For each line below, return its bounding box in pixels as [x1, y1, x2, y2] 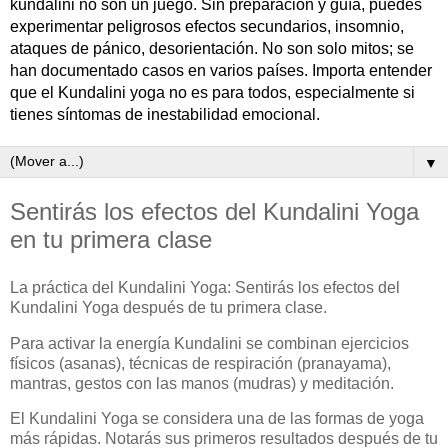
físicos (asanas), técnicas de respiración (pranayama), [10, 354, 391, 372]
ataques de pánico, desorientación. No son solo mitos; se [10, 40, 414, 57]
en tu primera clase [10, 226, 212, 253]
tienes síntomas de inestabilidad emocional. [10, 106, 320, 123]
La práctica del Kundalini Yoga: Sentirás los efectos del [10, 278, 400, 296]
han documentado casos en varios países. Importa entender [10, 62, 432, 79]
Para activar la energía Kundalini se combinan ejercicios [10, 334, 409, 352]
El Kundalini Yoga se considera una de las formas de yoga [10, 410, 424, 428]
